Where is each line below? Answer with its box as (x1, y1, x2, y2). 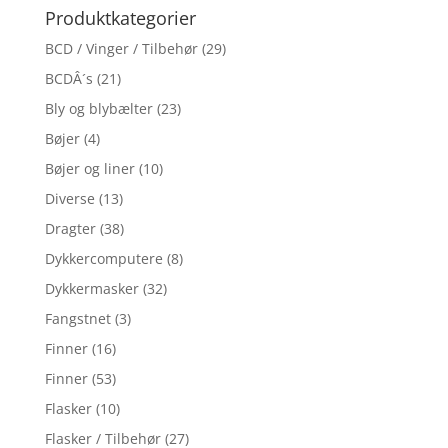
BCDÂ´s (44, 68, 93, 88)
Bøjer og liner (44, 158, 135, 178)
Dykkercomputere (44, 248, 163, 268)
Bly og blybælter (44, 98, 153, 118)
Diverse (44, 188, 95, 208)
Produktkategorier (44, 5, 196, 30)
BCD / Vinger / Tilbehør (44, 38, 198, 58)
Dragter (44, 218, 96, 238)
